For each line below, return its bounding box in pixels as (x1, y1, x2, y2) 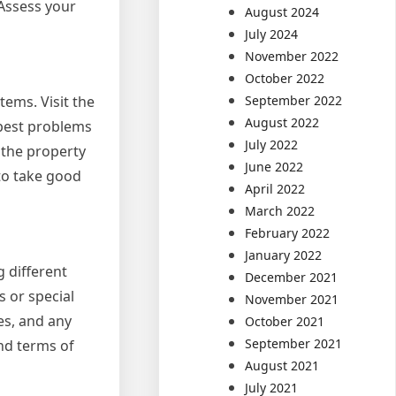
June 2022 (245, 157, 304, 175)
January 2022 (245, 246, 323, 263)
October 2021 (245, 312, 325, 330)
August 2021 (245, 356, 320, 374)
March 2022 (245, 202, 316, 219)
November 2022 (245, 47, 339, 65)
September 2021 (245, 334, 343, 352)
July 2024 (245, 25, 299, 42)
